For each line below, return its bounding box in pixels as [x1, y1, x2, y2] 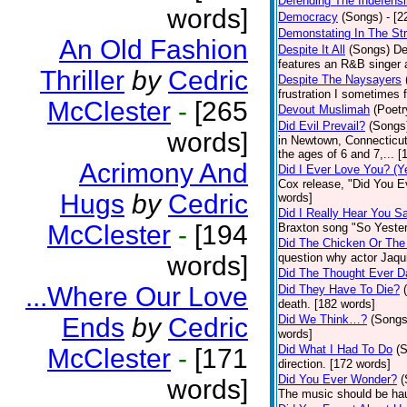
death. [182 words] [278, 297, 375, 311]
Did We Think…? [278, 313, 367, 326]
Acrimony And [79, 158, 248, 188]
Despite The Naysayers [278, 73, 402, 86]
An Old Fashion [59, 35, 248, 65]
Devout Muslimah [278, 103, 370, 116]
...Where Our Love [25, 282, 248, 312]
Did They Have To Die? [278, 283, 400, 296]
